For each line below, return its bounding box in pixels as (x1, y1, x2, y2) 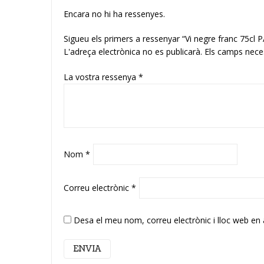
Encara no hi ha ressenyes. (64, 8, 165, 19)
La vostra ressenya (64, 71, 138, 82)
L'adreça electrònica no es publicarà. (64, 46, 202, 57)
